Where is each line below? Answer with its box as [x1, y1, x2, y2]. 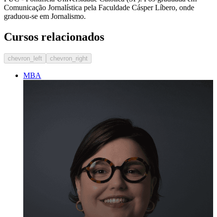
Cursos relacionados [4, 30, 104, 43]
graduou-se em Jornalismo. [4, 12, 86, 20]
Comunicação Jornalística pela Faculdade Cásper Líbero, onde [4, 3, 194, 12]
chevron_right [50, 54, 88, 62]
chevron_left [8, 54, 42, 62]
